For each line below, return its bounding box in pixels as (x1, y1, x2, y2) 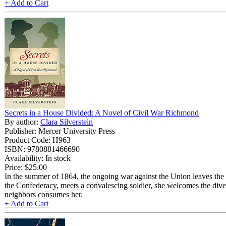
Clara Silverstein (40, 117, 93, 126)
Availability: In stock (5, 153, 71, 162)
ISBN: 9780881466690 (5, 144, 80, 153)
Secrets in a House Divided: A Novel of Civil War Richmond (5, 108, 199, 117)
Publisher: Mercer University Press (5, 126, 115, 135)
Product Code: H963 (5, 135, 71, 144)
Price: (5, 162, 23, 172)
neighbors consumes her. (5, 190, 83, 199)
